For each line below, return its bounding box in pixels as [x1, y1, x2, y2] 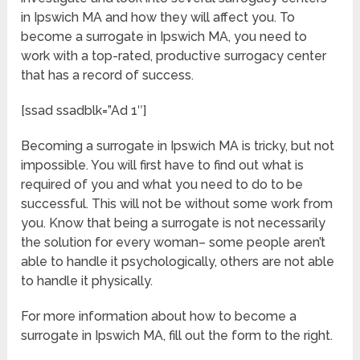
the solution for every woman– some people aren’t [21, 235, 326, 251]
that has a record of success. [21, 67, 194, 84]
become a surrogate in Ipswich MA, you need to [21, 29, 308, 45]
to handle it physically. [21, 273, 153, 289]
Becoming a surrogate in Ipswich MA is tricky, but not [21, 138, 335, 154]
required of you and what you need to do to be [21, 177, 304, 193]
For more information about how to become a [21, 309, 297, 325]
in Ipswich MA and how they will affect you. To [21, 10, 296, 26]
